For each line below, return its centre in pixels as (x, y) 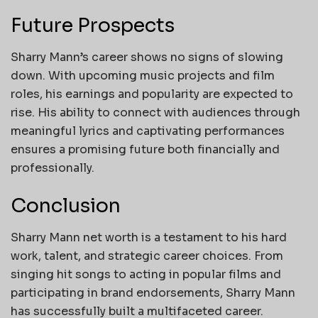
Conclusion (66, 206)
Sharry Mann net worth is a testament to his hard (149, 237)
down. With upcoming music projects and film (143, 75)
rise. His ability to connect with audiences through (155, 112)
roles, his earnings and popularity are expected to (152, 94)
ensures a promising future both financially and (145, 149)
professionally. (53, 168)
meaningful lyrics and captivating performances (148, 131)
